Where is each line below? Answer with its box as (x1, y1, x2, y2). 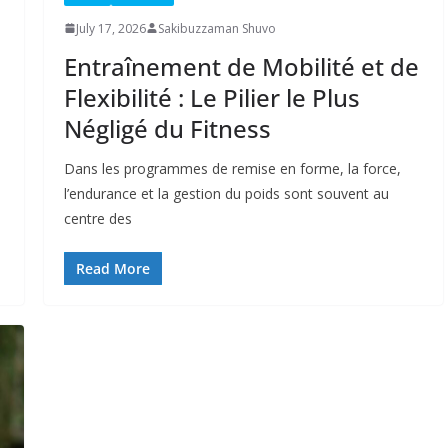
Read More (75, 258, 150, 278)
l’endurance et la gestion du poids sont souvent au (63, 183, 389, 203)
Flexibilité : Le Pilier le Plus (63, 80, 360, 114)
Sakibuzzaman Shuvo (157, 19, 276, 37)
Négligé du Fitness (63, 111, 271, 145)
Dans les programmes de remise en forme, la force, (63, 158, 401, 178)
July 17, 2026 (75, 19, 146, 37)
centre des (63, 208, 132, 228)
